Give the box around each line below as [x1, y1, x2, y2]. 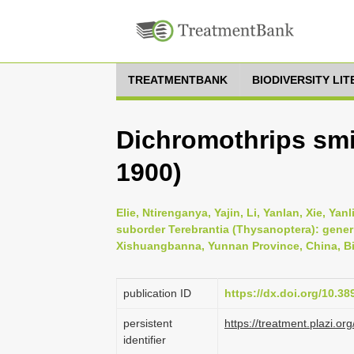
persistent [123, 317, 172, 330]
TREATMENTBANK [128, 73, 228, 86]
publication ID [123, 287, 191, 299]
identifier [123, 333, 166, 346]
